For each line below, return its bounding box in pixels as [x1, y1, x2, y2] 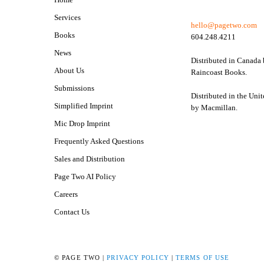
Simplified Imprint [54, 101, 113, 110]
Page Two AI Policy [54, 171, 116, 181]
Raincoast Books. [191, 67, 247, 77]
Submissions [54, 83, 94, 93]
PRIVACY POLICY [107, 253, 169, 261]
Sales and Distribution [54, 154, 125, 163]
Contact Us [54, 207, 90, 216]
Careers [54, 189, 78, 199]
